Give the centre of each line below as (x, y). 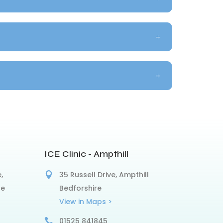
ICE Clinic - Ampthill (87, 154)
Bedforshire (81, 188)
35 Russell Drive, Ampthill (104, 174)
